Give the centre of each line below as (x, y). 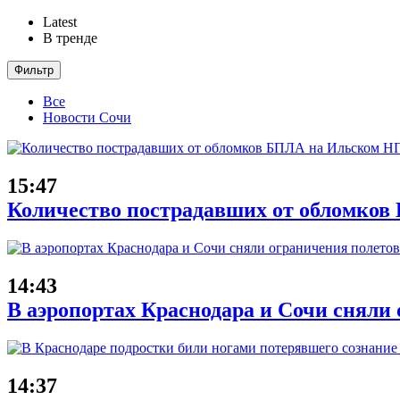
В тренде (70, 38)
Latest (60, 22)
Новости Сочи (87, 117)
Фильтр (34, 70)
